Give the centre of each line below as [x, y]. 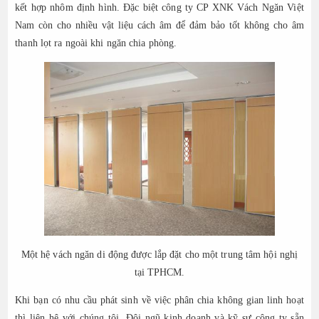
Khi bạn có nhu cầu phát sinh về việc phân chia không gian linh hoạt [159, 300]
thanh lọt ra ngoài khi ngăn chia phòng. [98, 43]
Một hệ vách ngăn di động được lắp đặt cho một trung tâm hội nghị [159, 254]
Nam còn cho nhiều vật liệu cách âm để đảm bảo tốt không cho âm [159, 26]
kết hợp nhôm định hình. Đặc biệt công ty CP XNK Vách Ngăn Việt [159, 8]
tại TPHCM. [159, 272]
